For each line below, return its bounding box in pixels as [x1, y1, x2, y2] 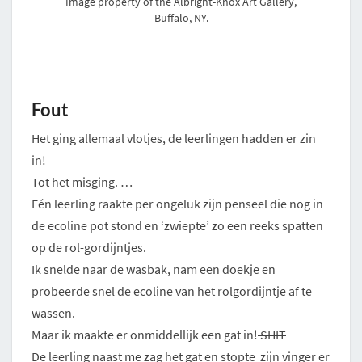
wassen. [32, 304, 75, 321]
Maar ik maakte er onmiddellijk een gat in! [32, 326, 258, 343]
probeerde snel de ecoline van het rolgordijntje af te [32, 282, 312, 299]
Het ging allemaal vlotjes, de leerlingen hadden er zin [32, 129, 316, 146]
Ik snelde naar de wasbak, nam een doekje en [32, 260, 276, 277]
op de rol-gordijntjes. [32, 238, 146, 255]
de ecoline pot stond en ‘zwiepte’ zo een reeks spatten [32, 217, 323, 234]
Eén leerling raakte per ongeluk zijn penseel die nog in [32, 195, 323, 212]
